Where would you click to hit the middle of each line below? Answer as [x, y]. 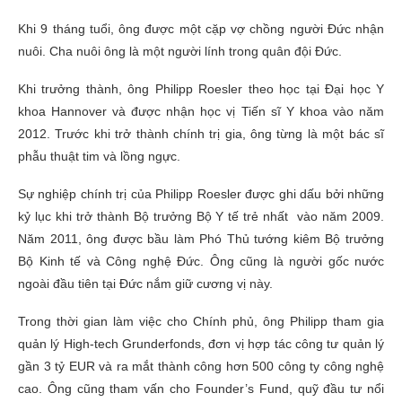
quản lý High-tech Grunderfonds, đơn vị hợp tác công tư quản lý [201, 343]
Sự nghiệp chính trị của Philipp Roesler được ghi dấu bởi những [201, 193]
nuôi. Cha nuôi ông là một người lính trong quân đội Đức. [180, 51]
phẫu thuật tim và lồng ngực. [99, 156]
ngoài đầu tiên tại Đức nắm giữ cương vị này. [145, 283]
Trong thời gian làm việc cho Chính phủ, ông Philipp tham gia [201, 321]
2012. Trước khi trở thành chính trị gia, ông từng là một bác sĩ [201, 133]
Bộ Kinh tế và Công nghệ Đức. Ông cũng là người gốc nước [201, 261]
